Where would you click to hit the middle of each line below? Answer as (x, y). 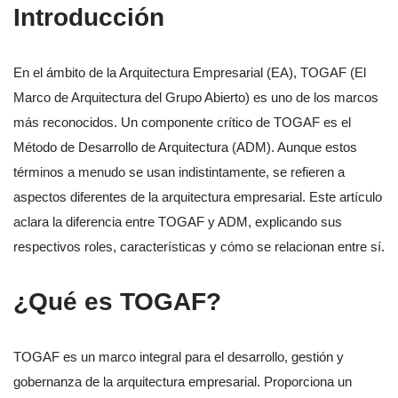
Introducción (89, 18)
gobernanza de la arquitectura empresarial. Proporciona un (183, 382)
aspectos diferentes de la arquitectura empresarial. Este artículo (198, 197)
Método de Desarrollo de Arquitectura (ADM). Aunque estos (185, 147)
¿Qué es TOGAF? (117, 302)
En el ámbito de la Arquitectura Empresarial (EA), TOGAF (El (190, 73)
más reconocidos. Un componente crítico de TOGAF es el (182, 123)
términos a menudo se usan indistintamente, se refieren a (179, 172)
